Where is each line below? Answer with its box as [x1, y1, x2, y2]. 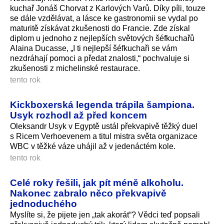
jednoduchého [10, 198, 77, 209]
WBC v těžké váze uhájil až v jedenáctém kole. [10, 142, 175, 151]
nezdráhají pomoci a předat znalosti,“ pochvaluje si [10, 54, 189, 63]
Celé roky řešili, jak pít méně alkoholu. [10, 177, 183, 188]
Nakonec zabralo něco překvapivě [10, 187, 166, 199]
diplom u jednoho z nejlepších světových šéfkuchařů [10, 34, 194, 43]
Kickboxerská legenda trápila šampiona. [10, 99, 194, 110]
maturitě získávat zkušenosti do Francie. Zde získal [10, 24, 190, 33]
